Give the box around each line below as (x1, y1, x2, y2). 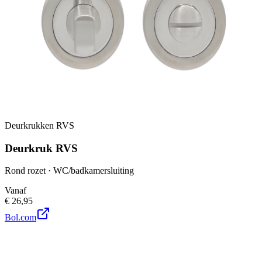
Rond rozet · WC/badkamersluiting (5, 166, 134, 176)
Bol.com (5, 212, 36, 223)
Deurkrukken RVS (5, 120, 74, 130)
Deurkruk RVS (5, 142, 78, 154)
